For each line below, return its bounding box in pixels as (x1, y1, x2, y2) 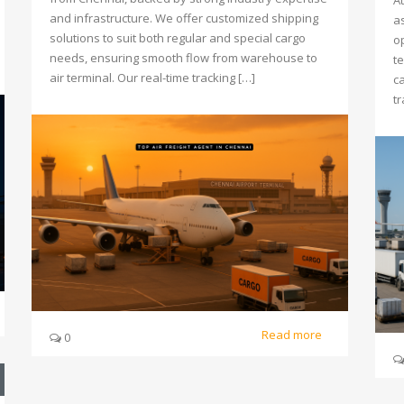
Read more (262, 326, 325, 343)
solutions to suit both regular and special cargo (50, 30, 306, 46)
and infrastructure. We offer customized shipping (50, 10, 318, 26)
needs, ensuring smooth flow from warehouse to (50, 50, 317, 66)
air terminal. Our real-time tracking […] (50, 69, 255, 86)
